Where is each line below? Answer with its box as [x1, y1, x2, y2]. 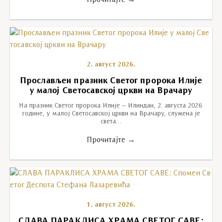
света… [101, 118, 121, 125]
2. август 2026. [86, 61, 136, 68]
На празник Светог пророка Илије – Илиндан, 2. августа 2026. [19, 103, 203, 110]
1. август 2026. [86, 202, 136, 209]
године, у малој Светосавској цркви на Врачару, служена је [22, 111, 200, 117]
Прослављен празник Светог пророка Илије [19, 77, 203, 86]
